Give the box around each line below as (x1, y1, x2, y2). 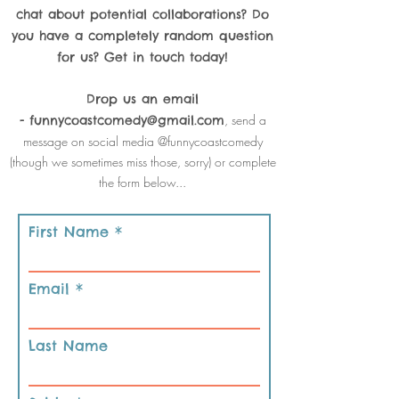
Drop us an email (86, 91, 199, 107)
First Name (28, 223, 109, 240)
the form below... (99, 174, 186, 191)
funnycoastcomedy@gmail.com (28, 112, 224, 128)
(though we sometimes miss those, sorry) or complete (9, 153, 276, 170)
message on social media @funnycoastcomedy (22, 133, 263, 150)
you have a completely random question (12, 28, 273, 44)
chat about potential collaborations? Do (16, 6, 269, 22)
